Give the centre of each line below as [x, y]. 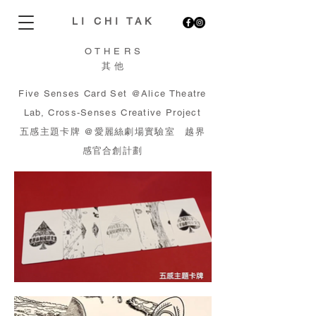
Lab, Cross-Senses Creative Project [113, 113]
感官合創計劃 [113, 151]
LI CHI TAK [113, 21]
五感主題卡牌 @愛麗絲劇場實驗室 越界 [113, 132]
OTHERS [114, 51]
